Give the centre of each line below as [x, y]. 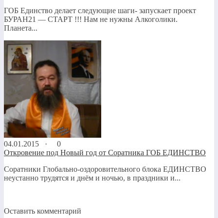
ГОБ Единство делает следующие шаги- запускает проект [100, 10]
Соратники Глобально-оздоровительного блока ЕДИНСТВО [105, 169]
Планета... [21, 28]
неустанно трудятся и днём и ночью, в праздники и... [92, 178]
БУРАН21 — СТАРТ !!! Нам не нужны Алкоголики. [91, 19]
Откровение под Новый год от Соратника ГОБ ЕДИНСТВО [105, 152]
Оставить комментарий [43, 211]
